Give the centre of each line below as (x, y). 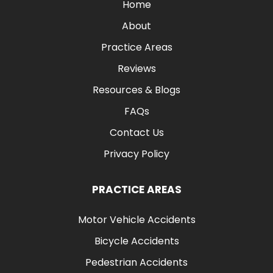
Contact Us (136, 132)
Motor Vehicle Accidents (136, 219)
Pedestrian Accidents (136, 262)
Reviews (136, 68)
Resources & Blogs (136, 90)
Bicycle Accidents (136, 241)
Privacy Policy (136, 154)
